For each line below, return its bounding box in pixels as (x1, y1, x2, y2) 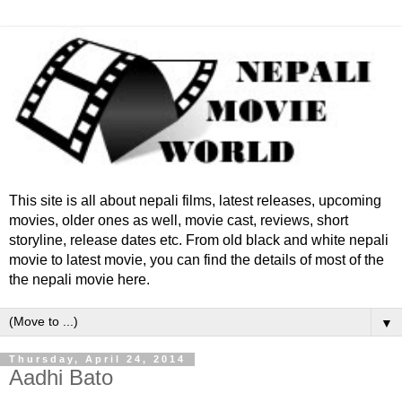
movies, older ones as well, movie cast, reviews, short (9, 212, 348, 228)
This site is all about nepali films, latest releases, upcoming (9, 192, 381, 208)
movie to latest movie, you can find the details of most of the (9, 251, 384, 267)
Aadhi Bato (9, 364, 113, 389)
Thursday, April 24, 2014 (9, 354, 186, 365)
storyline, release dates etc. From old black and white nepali (9, 232, 389, 248)
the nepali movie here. (9, 271, 150, 287)
